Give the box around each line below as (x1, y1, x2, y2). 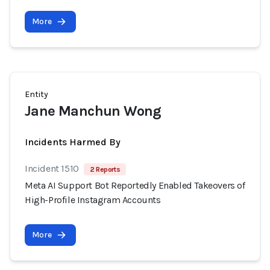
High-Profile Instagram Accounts (25, 194, 161, 206)
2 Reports (89, 165, 121, 174)
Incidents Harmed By (25, 136, 121, 148)
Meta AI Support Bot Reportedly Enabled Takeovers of (25, 180, 245, 191)
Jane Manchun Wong (25, 102, 162, 119)
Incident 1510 (25, 163, 79, 174)
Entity (25, 89, 48, 99)
